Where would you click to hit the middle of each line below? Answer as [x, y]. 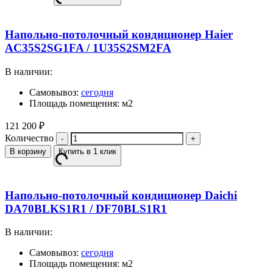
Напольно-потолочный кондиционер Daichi [121, 195]
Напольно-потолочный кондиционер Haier [119, 35]
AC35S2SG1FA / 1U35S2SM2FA [88, 48]
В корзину [28, 151]
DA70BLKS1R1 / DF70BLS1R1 [86, 208]
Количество [29, 138]
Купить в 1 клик [87, 151]
